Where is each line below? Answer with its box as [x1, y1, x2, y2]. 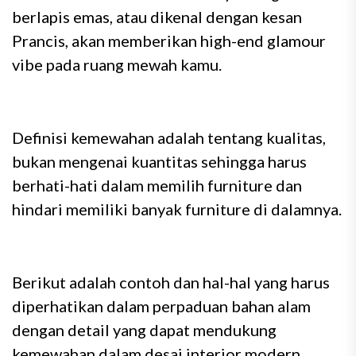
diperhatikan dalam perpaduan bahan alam [12, 296, 311, 315]
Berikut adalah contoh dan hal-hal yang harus [12, 273, 330, 292]
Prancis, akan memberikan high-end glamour [12, 31, 326, 50]
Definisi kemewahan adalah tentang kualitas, [12, 128, 326, 147]
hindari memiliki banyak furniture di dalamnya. [12, 199, 342, 219]
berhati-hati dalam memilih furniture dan [12, 176, 302, 195]
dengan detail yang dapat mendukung [12, 320, 277, 339]
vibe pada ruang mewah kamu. [12, 55, 222, 74]
